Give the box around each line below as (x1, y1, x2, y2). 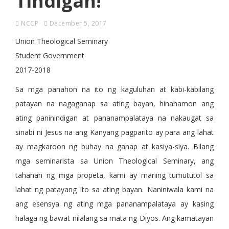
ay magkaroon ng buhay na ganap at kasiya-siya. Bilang (15, 142, 214, 152)
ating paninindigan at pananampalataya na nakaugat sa (15, 113, 214, 123)
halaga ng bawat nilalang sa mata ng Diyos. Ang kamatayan (15, 213, 214, 223)
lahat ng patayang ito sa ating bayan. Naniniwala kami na (15, 185, 214, 195)
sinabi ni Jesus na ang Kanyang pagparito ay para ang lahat (15, 127, 214, 138)
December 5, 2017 (48, 19, 107, 28)
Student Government (15, 51, 84, 61)
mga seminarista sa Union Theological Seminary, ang (15, 156, 214, 166)
